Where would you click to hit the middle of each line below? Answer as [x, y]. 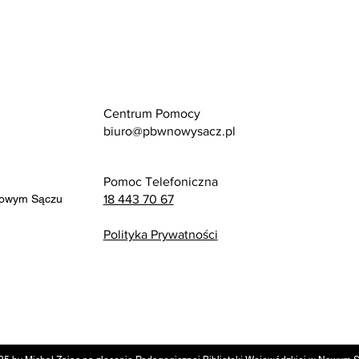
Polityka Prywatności [160, 235]
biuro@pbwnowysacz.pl [169, 131]
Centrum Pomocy [151, 114]
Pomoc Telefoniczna [160, 182]
